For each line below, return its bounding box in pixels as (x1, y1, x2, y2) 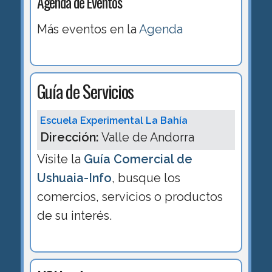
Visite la (36, 152, 84, 167)
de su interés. (36, 208, 112, 223)
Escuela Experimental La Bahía (39, 115, 188, 127)
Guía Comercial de (83, 152, 192, 167)
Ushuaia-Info (36, 171, 112, 186)
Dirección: (39, 130, 99, 145)
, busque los (111, 171, 180, 186)
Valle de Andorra (98, 130, 194, 145)
